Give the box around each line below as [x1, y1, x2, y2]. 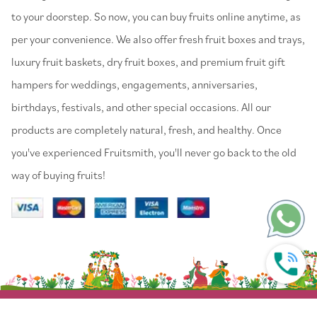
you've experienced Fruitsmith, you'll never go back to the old [11, 144, 296, 159]
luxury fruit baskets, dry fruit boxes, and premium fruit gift [11, 54, 285, 69]
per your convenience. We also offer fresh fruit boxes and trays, [11, 31, 305, 46]
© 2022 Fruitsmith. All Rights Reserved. [64, 298, 253, 312]
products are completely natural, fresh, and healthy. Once [11, 122, 282, 137]
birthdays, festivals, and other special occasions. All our [11, 99, 271, 114]
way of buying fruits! [11, 167, 105, 182]
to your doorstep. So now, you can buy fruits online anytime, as [11, 8, 301, 23]
